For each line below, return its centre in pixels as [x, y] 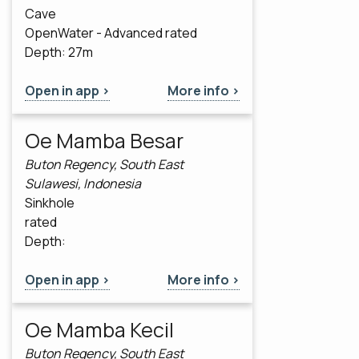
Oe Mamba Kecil [99, 330]
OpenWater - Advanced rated [111, 33]
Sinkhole [50, 203]
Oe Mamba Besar [104, 141]
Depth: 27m [59, 52]
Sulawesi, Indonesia [83, 184]
